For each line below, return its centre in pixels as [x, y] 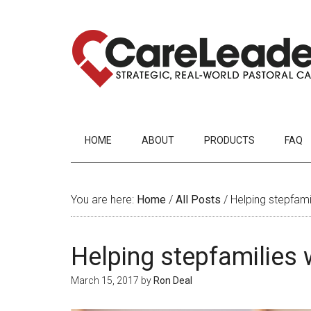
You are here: [104, 200]
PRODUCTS [229, 140]
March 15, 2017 [105, 280]
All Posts [198, 200]
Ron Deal [173, 280]
